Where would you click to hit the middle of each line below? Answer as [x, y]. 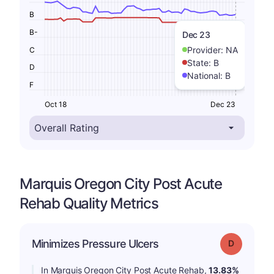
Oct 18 [56, 104]
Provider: [206, 50]
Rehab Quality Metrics [89, 203]
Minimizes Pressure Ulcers [95, 243]
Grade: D [249, 242]
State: [200, 62]
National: [206, 75]
